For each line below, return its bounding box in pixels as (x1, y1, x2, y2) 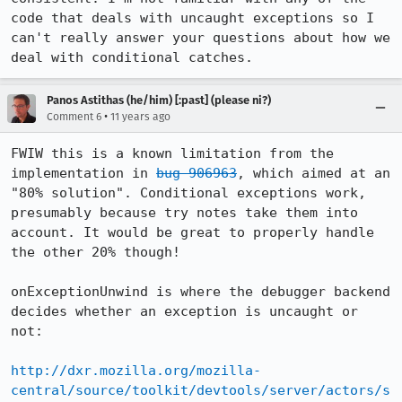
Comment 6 (47, 110, 101, 123)
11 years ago (110, 110, 170, 123)
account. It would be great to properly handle (11, 224, 374, 240)
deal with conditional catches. (11, 49, 253, 66)
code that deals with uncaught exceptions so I (11, 10, 374, 26)
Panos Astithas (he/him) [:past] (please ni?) (47, 93, 271, 107)
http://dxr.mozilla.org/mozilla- (11, 363, 261, 379)
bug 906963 (156, 165, 237, 181)
